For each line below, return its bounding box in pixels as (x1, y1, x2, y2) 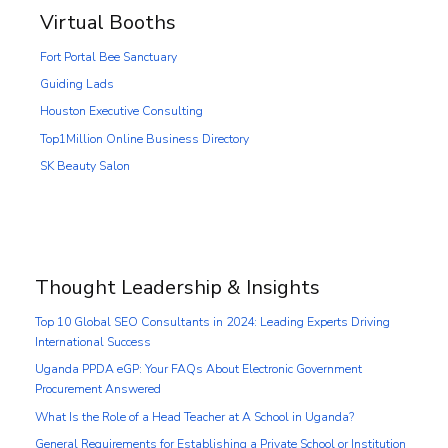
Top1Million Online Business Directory (40, 130, 249, 147)
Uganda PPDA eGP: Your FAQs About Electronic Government (35, 361, 362, 378)
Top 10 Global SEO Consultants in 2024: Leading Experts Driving (35, 314, 390, 331)
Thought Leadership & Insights (35, 274, 320, 302)
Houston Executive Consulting (40, 103, 203, 120)
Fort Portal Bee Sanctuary (40, 48, 177, 65)
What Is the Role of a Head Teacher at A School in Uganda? (35, 408, 354, 425)
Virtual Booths (40, 8, 176, 36)
